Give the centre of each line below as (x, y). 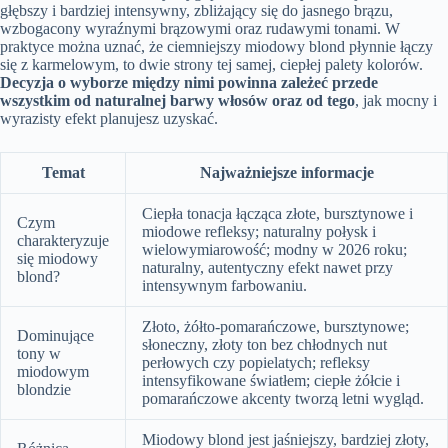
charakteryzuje (63, 240)
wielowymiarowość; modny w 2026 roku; (274, 249)
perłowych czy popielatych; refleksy (256, 362)
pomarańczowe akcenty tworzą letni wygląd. (283, 398)
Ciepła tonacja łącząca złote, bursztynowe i (277, 213)
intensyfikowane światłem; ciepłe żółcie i (271, 380)
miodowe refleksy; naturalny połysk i (259, 231)
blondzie (44, 389)
